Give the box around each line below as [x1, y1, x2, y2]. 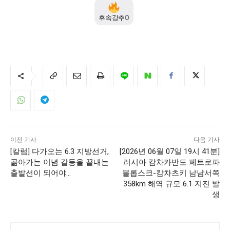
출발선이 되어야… [10, 168, 71, 178]
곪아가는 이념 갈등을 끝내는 [10, 157, 109, 167]
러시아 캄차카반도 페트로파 [123, 157, 220, 167]
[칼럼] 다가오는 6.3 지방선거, [10, 146, 109, 156]
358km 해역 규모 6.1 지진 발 [123, 179, 220, 188]
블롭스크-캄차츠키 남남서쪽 [122, 168, 220, 178]
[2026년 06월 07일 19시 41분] [119, 146, 220, 156]
